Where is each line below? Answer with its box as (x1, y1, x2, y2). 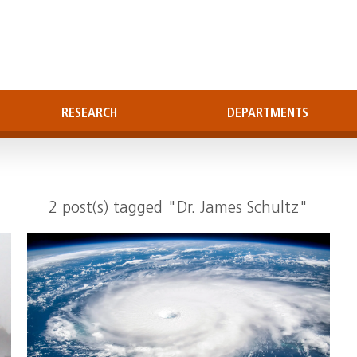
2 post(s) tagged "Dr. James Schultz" (49, 201, 308, 217)
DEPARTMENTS (227, 108, 308, 120)
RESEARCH (61, 108, 117, 120)
